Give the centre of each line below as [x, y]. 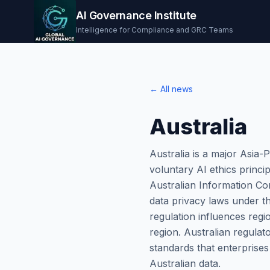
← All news [171, 89]
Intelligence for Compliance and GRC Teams [155, 30]
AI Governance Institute [136, 16]
